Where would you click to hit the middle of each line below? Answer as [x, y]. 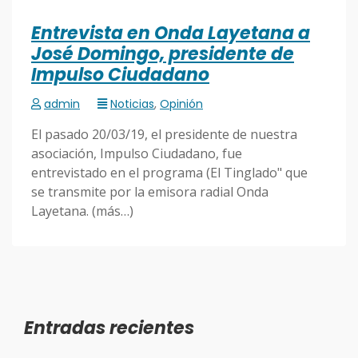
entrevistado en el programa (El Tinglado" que [169, 172]
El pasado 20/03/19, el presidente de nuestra [164, 134]
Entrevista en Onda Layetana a [171, 33]
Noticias [132, 103]
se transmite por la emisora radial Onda [150, 191]
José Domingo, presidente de [163, 54]
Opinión [181, 103]
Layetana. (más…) [82, 211]
